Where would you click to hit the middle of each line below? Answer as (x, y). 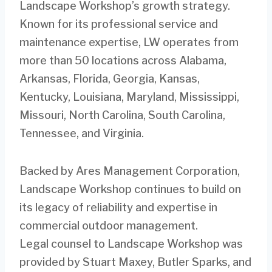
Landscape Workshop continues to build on (130, 189)
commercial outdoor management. (109, 225)
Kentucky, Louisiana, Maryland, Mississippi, (129, 97)
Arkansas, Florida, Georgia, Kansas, (110, 78)
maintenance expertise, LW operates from (129, 42)
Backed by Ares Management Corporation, (130, 171)
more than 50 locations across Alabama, (123, 60)
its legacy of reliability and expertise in (118, 207)
